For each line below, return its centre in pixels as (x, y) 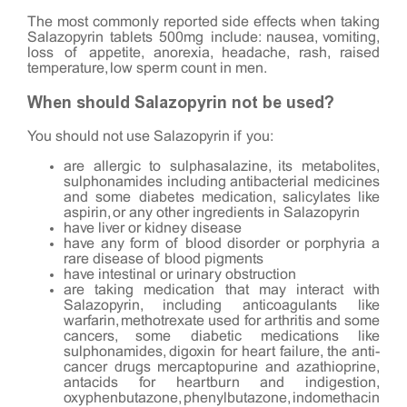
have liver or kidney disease (153, 228)
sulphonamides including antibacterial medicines (222, 182)
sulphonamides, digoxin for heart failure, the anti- (222, 352)
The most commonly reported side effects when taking (203, 22)
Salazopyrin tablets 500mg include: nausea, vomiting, (203, 37)
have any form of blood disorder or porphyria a (222, 243)
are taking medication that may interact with (222, 290)
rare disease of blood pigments (164, 259)
